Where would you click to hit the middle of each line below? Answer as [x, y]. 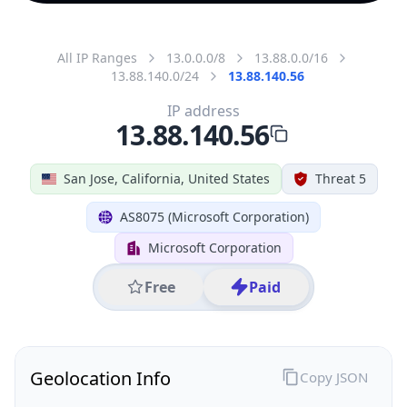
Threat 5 [340, 178]
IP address [203, 110]
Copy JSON [333, 377]
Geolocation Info [100, 378]
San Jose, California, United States [166, 178]
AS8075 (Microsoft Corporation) [214, 216]
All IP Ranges [97, 57]
